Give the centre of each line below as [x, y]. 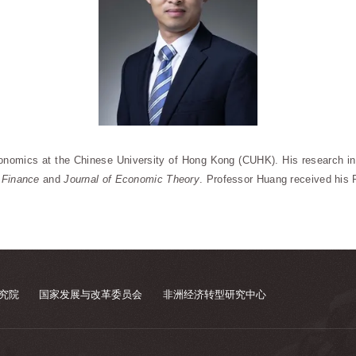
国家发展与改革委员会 [91, 295]
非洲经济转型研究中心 [214, 295]
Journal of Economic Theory [132, 180]
